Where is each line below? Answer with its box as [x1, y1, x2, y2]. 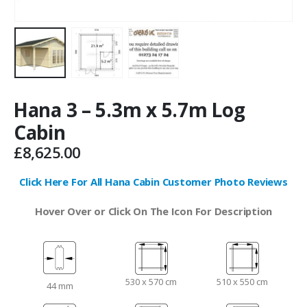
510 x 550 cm [217, 275, 268, 288]
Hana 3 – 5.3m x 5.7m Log [14, 97, 245, 123]
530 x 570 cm [125, 275, 177, 288]
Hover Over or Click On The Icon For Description [34, 204, 273, 219]
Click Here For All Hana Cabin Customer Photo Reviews [19, 174, 288, 188]
